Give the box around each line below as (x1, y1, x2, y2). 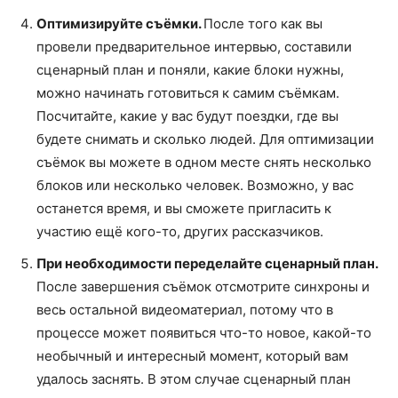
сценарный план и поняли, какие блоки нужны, (36, 60, 344, 78)
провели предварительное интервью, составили (36, 37, 352, 55)
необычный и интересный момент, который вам (36, 346, 348, 364)
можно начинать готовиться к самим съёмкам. (36, 84, 339, 101)
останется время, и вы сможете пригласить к (36, 199, 331, 217)
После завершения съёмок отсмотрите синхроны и (36, 277, 370, 295)
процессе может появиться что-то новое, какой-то (36, 323, 371, 341)
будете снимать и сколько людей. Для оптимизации (36, 130, 374, 147)
